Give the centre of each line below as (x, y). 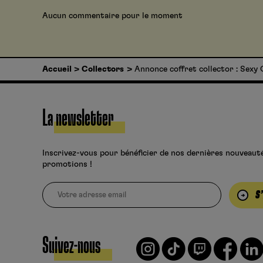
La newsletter (78, 119)
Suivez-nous (71, 246)
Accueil (57, 70)
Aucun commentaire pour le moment (112, 16)
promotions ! (67, 165)
